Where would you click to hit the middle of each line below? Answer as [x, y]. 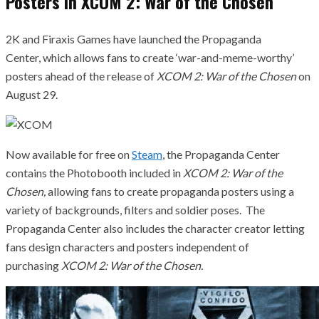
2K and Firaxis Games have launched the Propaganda [134, 39]
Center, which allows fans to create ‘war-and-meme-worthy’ [150, 58]
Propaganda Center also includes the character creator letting [155, 229]
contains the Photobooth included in [94, 173]
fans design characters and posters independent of [127, 247]
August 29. [32, 95]
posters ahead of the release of [81, 76]
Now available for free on [69, 155]
